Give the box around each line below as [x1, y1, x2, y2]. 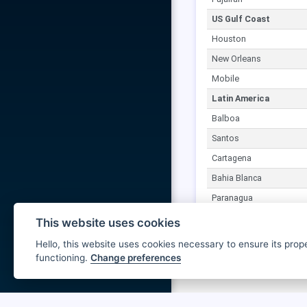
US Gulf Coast [212, 14, 270, 24]
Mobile [212, 73, 239, 84]
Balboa [212, 113, 240, 123]
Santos [212, 133, 239, 143]
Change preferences [90, 252, 181, 264]
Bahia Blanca [212, 173, 262, 183]
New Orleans [212, 53, 261, 64]
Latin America [212, 93, 269, 103]
